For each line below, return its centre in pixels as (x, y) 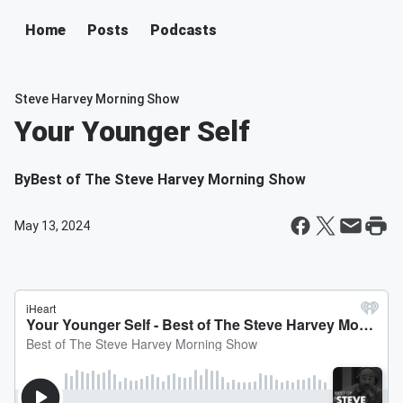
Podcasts (184, 30)
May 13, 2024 (52, 226)
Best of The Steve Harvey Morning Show (168, 179)
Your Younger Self (132, 131)
